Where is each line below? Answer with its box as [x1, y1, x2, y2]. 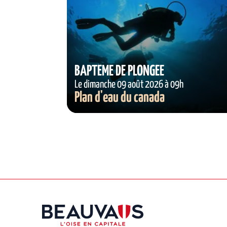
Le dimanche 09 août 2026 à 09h [74, 80, 183, 90]
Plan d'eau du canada [74, 91, 165, 105]
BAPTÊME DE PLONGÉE [74, 64, 164, 79]
